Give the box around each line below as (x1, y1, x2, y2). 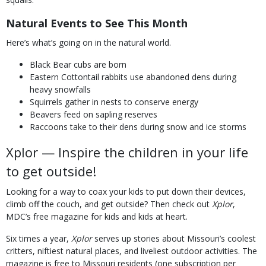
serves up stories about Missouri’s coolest (92, 233, 256, 244)
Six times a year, (6, 233, 71, 244)
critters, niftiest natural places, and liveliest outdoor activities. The (6, 245, 257, 256)
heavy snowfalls (30, 84, 91, 95)
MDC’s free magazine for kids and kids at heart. (6, 211, 188, 222)
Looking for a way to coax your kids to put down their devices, (6, 186, 246, 197)
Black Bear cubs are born (30, 59, 126, 70)
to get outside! (6, 162, 96, 180)
